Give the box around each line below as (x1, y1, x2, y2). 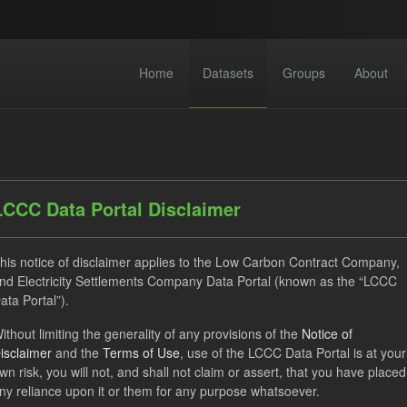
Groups (282, 64, 325, 82)
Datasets (202, 64, 253, 82)
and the (52, 343, 103, 362)
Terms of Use (103, 343, 180, 362)
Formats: (238, 314, 290, 333)
